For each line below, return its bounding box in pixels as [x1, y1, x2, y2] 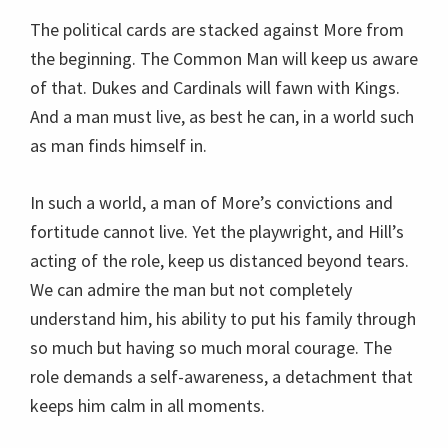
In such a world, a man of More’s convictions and [30, 191, 393, 214]
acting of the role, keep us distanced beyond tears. [30, 249, 409, 272]
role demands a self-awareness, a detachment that [30, 365, 413, 388]
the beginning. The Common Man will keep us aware [30, 47, 418, 70]
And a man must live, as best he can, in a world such [30, 105, 414, 128]
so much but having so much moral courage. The [30, 336, 392, 359]
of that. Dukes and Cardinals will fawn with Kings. [30, 76, 400, 99]
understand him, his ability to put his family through [30, 307, 416, 330]
